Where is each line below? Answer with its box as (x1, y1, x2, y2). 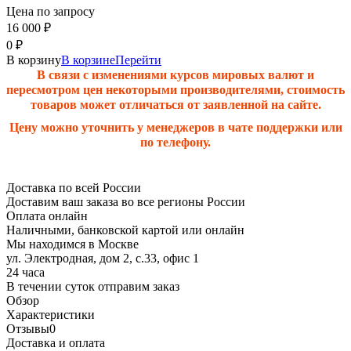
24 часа (6, 265, 45, 279)
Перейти (115, 52, 161, 67)
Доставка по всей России (6, 180, 141, 194)
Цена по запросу (6, 4, 95, 18)
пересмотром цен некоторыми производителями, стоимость (6, 82, 345, 96)
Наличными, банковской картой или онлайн (6, 223, 244, 237)
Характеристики (6, 307, 95, 321)
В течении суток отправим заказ (6, 279, 179, 293)
